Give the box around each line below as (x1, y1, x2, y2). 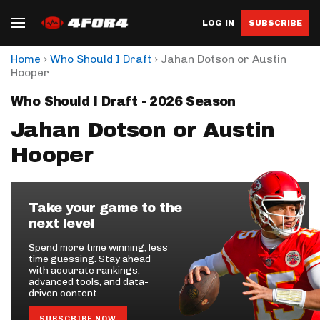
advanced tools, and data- (29, 276, 149, 288)
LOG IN (202, 18, 234, 27)
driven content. (29, 287, 99, 299)
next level (29, 216, 95, 231)
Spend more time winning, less (29, 241, 168, 254)
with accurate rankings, (29, 264, 140, 276)
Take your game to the (29, 201, 182, 215)
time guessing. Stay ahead (29, 253, 151, 265)
